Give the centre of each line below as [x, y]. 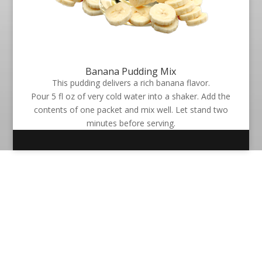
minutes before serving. [131, 123]
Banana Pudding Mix [131, 71]
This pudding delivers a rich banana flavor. [131, 83]
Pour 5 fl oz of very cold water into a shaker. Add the [131, 96]
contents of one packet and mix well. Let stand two [131, 110]
